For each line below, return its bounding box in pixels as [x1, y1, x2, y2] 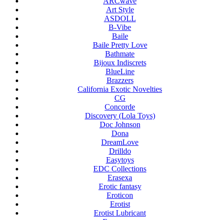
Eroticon [107, 191, 133, 199]
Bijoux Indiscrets [93, 58, 146, 67]
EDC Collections [93, 164, 146, 173]
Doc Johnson [99, 120, 140, 129]
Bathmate [105, 49, 135, 58]
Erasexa [108, 173, 132, 182]
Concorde [105, 102, 135, 111]
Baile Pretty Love [92, 40, 147, 49]
